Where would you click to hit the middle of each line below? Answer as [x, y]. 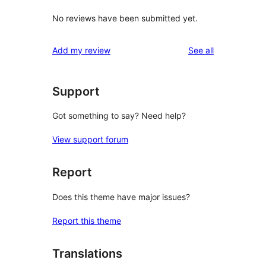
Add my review [81, 50]
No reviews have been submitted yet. [125, 18]
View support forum [90, 140]
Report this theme [87, 220]
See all [201, 50]
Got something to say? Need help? [119, 116]
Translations [87, 253]
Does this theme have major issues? [121, 197]
